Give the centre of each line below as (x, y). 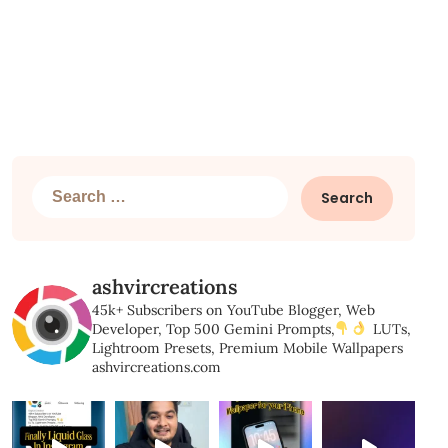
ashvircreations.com (156, 367)
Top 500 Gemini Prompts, (248, 329)
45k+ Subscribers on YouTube (187, 310)
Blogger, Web (329, 310)
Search (56, 187)
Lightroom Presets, (153, 348)
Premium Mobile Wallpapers (308, 348)
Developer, (126, 329)
